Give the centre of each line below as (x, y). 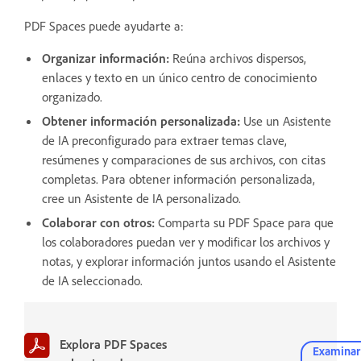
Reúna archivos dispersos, (239, 58)
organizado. (72, 96)
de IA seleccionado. (92, 280)
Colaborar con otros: (100, 222)
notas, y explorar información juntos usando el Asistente (189, 261)
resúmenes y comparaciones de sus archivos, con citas (184, 159)
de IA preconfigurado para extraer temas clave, (164, 140)
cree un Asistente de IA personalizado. (145, 198)
